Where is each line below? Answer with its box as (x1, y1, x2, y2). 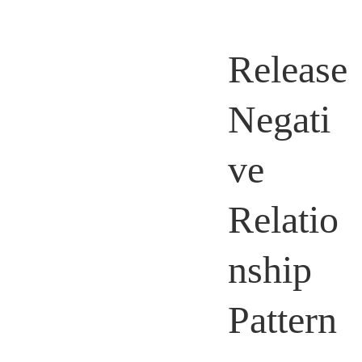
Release (227, 48, 347, 90)
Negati (227, 98, 330, 141)
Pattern (227, 298, 337, 341)
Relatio (227, 198, 339, 241)
